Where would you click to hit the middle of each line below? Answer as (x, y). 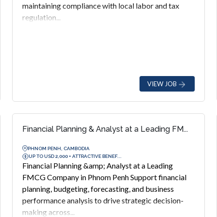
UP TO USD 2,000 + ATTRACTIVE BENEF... (75, 156)
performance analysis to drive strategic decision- (103, 200)
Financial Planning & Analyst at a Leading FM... (105, 129)
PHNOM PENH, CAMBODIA (59, 148)
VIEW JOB (162, 84)
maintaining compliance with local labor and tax (101, 6)
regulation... (42, 17)
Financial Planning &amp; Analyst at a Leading (98, 165)
